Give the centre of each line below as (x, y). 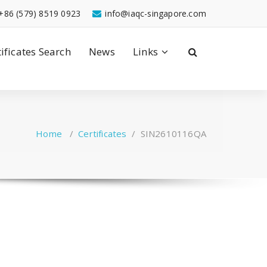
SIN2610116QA (173, 133)
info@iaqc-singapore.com (156, 13)
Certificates (103, 133)
